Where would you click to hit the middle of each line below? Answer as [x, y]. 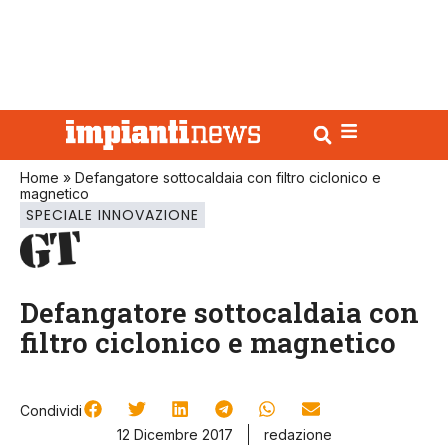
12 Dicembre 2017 [174, 435]
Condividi [51, 411]
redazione [297, 435]
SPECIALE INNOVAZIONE [112, 215]
